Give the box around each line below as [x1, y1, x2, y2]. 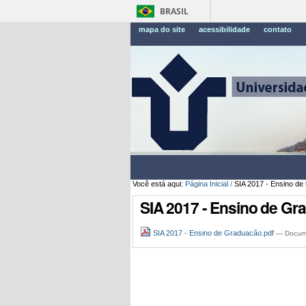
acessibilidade [199, 25, 250, 33]
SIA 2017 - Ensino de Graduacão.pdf [150, 229, 276, 238]
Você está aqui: [132, 179, 183, 188]
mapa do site [139, 25, 185, 33]
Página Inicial [184, 179, 228, 188]
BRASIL [160, 5, 189, 17]
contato [264, 25, 292, 33]
